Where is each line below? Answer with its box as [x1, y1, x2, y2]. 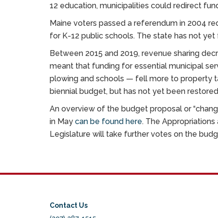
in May [50, 117, 75, 126]
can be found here [75, 117, 142, 126]
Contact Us [50, 201, 88, 209]
